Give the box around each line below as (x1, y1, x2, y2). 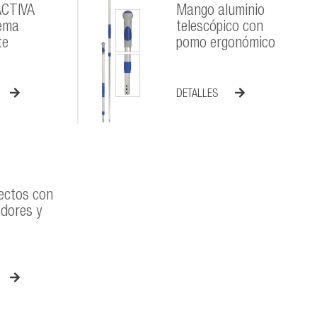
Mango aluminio (176, 3, 265, 19)
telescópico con (176, 19, 264, 35)
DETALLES (176, 88, 221, 100)
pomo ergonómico (176, 35, 276, 52)
